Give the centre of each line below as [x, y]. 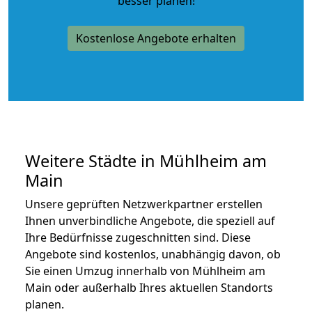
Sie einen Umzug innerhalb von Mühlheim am [145, 271]
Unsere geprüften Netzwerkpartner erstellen [144, 204]
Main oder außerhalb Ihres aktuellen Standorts [149, 287]
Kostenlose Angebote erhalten [156, 38]
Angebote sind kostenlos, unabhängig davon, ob [153, 254]
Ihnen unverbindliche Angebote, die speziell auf [150, 220]
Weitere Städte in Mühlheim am [146, 161]
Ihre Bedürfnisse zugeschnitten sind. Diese [138, 237]
